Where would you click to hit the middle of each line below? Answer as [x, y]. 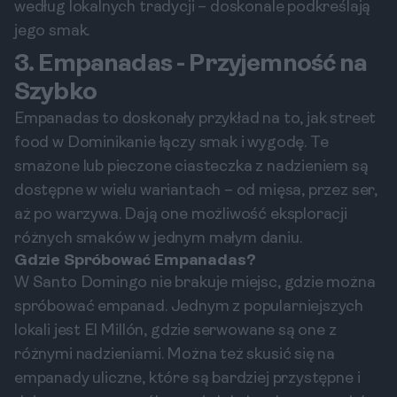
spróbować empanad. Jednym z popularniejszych [189, 307]
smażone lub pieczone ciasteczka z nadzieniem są [191, 167]
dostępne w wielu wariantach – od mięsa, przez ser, [196, 191]
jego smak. [52, 31]
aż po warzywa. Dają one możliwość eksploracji [181, 215]
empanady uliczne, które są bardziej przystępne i [187, 379]
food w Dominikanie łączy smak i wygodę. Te [171, 143]
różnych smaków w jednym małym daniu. [158, 239]
